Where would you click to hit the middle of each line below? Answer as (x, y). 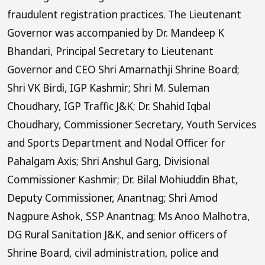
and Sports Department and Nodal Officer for (116, 143)
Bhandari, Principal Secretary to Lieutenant (110, 51)
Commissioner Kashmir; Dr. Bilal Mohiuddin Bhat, (123, 179)
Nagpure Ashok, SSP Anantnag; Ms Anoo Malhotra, (129, 216)
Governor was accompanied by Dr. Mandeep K (116, 33)
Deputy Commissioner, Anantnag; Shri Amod (112, 198)
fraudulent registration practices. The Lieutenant (124, 14)
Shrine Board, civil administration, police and (113, 253)
